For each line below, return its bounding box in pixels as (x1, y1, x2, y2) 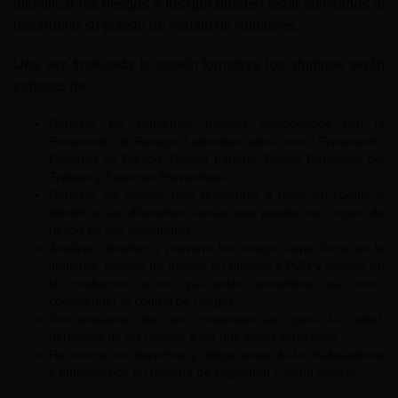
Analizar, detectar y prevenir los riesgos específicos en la (49, 241, 385, 256)
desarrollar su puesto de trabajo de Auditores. (13, 18, 298, 34)
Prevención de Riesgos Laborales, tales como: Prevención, (49, 134, 385, 149)
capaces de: (13, 78, 90, 94)
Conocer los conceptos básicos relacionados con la (49, 116, 385, 131)
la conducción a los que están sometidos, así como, (49, 276, 385, 291)
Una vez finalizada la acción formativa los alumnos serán (13, 57, 385, 73)
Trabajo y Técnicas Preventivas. (49, 170, 228, 185)
